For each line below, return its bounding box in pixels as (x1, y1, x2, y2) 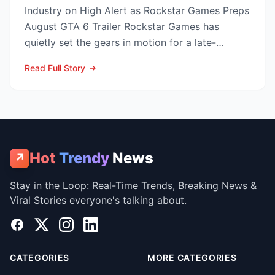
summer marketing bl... (25, 52, 130, 64)
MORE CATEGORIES (147, 252, 237, 263)
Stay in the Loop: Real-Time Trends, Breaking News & (10, 179, 257, 192)
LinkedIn (83, 218, 122, 230)
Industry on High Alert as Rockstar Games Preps (25, 4, 249, 17)
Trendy (59, 149, 109, 167)
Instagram (58, 218, 104, 230)
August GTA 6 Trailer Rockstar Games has (25, 20, 124, 33)
